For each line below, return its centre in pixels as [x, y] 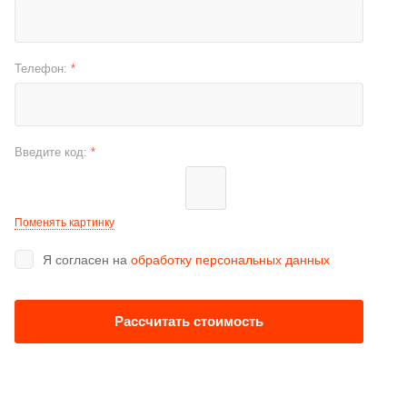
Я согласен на [87, 259]
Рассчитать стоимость [189, 321]
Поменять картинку [65, 222]
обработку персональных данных [230, 259]
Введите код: [53, 152]
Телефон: [43, 68]
